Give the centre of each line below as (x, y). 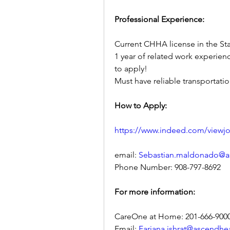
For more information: (155, 192)
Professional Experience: (159, 19)
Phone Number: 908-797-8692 (168, 167)
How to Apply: (141, 106)
